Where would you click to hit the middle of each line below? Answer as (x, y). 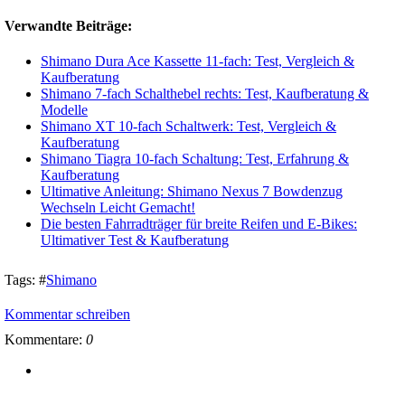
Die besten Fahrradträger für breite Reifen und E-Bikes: (199, 223)
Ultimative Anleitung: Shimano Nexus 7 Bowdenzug (192, 191)
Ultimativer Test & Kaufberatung (135, 240)
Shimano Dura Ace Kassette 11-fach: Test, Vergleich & (198, 61)
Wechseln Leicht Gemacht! (118, 207)
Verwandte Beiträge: (68, 25)
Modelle (64, 109)
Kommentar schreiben (67, 314)
